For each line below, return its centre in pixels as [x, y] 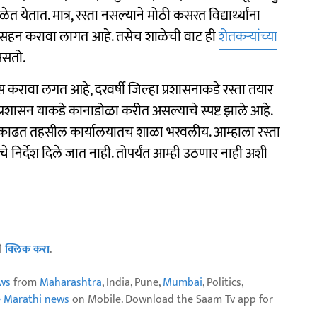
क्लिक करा [27, 249]
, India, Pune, [132, 283]
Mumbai [183, 283]
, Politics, [223, 283]
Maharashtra [71, 283]
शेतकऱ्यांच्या [248, 37]
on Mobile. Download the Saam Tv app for [171, 300]
